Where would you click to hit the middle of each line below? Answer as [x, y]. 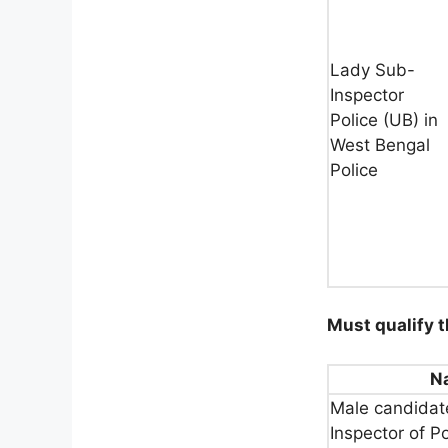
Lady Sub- [372, 69]
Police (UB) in [384, 119]
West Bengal [380, 144]
